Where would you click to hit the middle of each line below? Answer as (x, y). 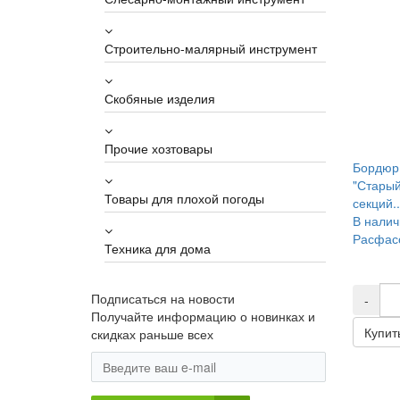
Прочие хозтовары (158, 148)
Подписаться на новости (163, 298)
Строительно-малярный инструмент (211, 48)
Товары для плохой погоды (184, 198)
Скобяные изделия (160, 98)
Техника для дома (158, 248)
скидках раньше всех (152, 334)
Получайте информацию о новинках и (203, 316)
